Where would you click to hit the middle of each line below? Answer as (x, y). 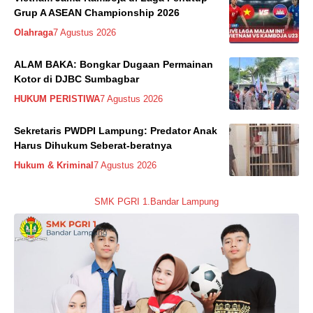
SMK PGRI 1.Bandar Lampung (156, 201)
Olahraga (34, 32)
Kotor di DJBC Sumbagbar (77, 79)
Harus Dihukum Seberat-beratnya (93, 145)
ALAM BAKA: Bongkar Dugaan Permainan (114, 64)
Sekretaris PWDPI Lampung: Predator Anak (116, 130)
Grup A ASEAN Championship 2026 (97, 12)
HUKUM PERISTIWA (57, 99)
